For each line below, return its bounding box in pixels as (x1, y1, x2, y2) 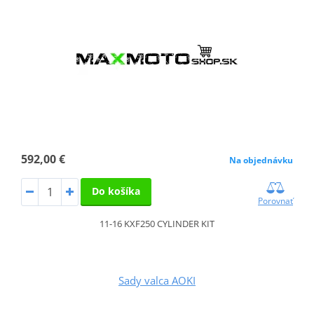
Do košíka (91, 184, 140, 198)
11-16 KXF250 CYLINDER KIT (100, 217, 214, 230)
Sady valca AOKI (118, 273, 196, 287)
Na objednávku (229, 153, 294, 166)
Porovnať (258, 194, 294, 207)
